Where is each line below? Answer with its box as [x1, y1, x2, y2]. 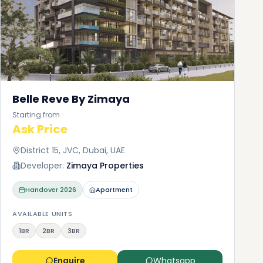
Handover [25, 185, 58, 194]
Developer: [21, 160, 64, 171]
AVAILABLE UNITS [12, 209, 73, 218]
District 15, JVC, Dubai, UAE [21, 144, 125, 156]
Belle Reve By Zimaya [12, 92, 130, 106]
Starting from [12, 110, 60, 120]
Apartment [96, 185, 133, 194]
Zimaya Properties [66, 160, 144, 171]
